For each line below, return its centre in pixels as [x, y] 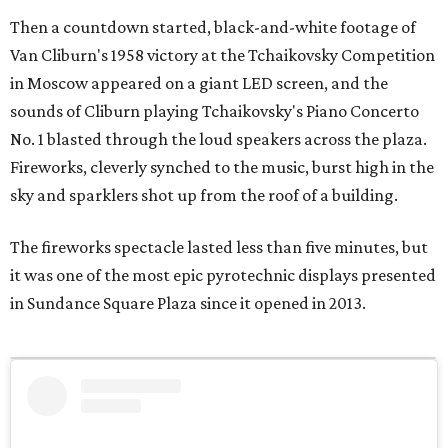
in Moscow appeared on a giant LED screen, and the [199, 83]
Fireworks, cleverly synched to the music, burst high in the [222, 167]
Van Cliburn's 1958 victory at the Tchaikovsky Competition [222, 55]
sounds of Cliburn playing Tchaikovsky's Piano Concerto [214, 111]
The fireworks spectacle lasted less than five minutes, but [219, 247]
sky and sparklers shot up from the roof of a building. [204, 195]
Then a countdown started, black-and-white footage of [213, 27]
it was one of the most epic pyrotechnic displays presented [223, 275]
